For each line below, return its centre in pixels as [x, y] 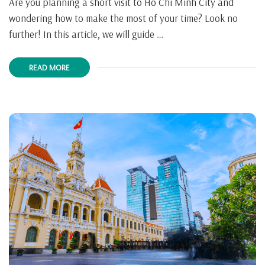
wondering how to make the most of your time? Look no [123, 18]
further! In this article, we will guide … [86, 34]
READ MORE [49, 67]
